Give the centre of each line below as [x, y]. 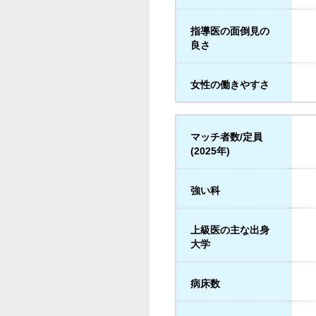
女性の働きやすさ [230, 85]
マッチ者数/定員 [226, 137]
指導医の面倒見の [230, 31]
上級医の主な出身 [230, 230]
